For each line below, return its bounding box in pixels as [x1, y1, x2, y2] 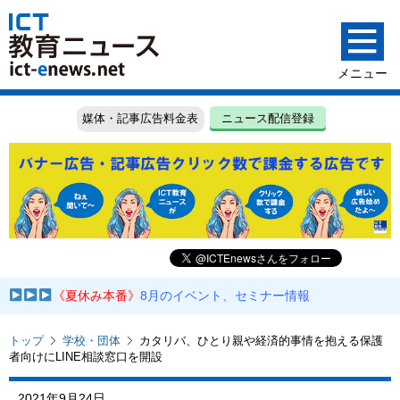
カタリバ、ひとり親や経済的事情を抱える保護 [139, 333, 383, 347]
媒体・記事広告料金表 [82, 112, 199, 126]
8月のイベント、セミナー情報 [140, 288, 311, 304]
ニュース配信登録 [221, 112, 315, 126]
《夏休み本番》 [53, 288, 141, 304]
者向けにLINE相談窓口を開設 [9, 349, 162, 363]
